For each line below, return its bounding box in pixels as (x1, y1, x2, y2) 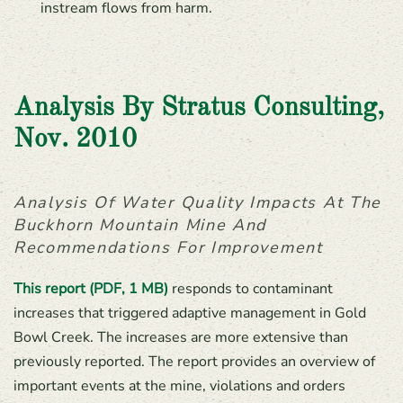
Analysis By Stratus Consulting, (13, 95, 384, 121)
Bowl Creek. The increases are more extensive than (13, 327, 348, 347)
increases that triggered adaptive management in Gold (13, 303, 366, 323)
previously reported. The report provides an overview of (13, 352, 375, 372)
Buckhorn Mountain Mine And (13, 214, 267, 236)
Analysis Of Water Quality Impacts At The (13, 192, 382, 213)
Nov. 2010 (13, 127, 137, 153)
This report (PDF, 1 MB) (13, 279, 168, 299)
